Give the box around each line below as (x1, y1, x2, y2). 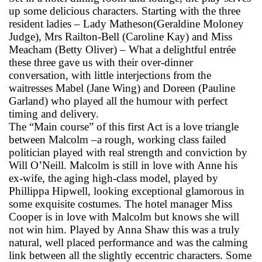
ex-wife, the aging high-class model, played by (9, 171, 218, 184)
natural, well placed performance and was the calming (9, 236, 248, 249)
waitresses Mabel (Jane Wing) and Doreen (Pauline (9, 81, 235, 94)
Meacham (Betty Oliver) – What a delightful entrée (9, 43, 236, 56)
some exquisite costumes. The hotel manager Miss (9, 197, 232, 210)
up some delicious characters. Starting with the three (9, 4, 240, 17)
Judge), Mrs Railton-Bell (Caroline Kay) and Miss (9, 30, 232, 43)
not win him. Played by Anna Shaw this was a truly (9, 223, 240, 236)
